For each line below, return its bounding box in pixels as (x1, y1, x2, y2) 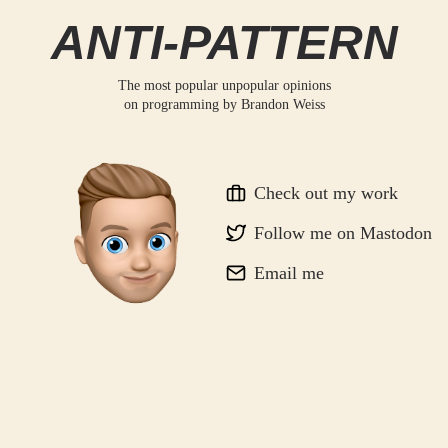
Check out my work (254, 182, 398, 203)
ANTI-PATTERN (50, 16, 398, 69)
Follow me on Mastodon (254, 222, 432, 243)
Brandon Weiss (240, 97, 325, 112)
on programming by (123, 97, 241, 112)
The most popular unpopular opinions (117, 78, 331, 93)
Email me (254, 262, 324, 283)
